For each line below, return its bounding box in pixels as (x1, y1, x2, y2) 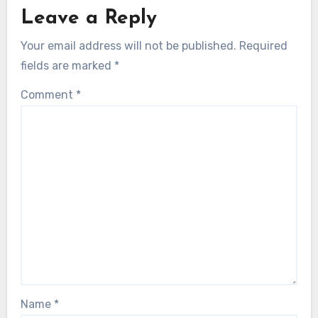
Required (239, 38, 288, 53)
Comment (21, 87, 77, 102)
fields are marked (21, 58, 115, 72)
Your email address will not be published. (21, 38, 237, 53)
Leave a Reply (21, 9, 158, 28)
